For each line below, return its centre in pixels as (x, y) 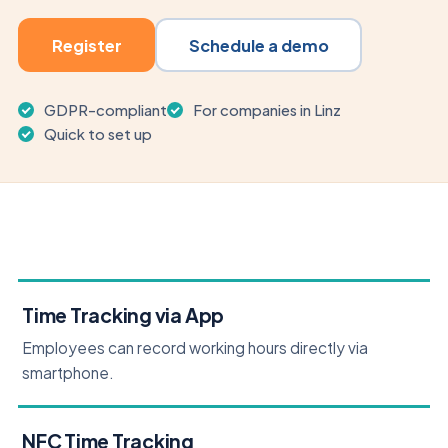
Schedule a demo (258, 45)
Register (86, 45)
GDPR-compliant (105, 110)
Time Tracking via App (123, 315)
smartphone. (68, 373)
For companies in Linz (267, 110)
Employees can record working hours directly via (195, 348)
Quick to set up (98, 134)
